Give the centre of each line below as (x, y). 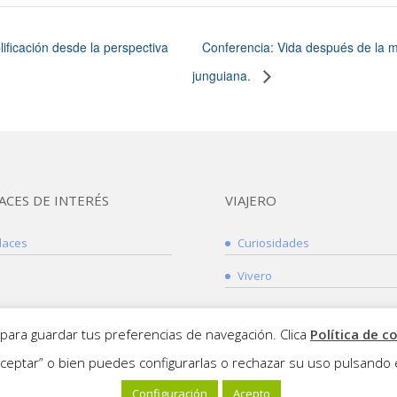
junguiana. (223, 75)
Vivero (254, 275)
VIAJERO (250, 200)
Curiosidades (273, 242)
